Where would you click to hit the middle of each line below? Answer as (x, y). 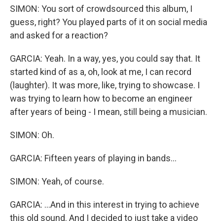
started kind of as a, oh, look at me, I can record (101, 72)
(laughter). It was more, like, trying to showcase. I (105, 85)
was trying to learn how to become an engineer (101, 98)
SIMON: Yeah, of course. (57, 181)
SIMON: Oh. (32, 135)
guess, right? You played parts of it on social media (109, 22)
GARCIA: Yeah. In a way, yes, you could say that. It (105, 58)
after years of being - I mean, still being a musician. (109, 112)
